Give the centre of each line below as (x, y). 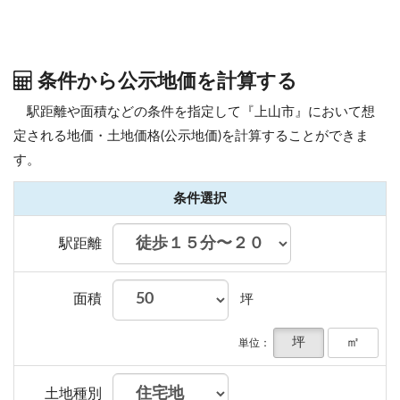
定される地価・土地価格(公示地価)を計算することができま (191, 137)
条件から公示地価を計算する (165, 82)
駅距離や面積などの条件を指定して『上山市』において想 (201, 112)
